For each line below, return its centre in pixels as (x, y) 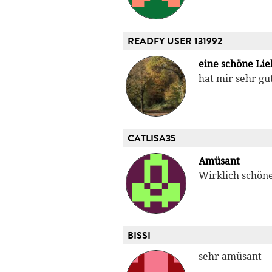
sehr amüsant (230, 257)
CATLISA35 (151, 139)
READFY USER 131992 (175, 42)
